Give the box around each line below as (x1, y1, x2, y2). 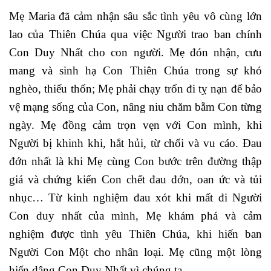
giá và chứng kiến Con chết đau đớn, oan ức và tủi (9, 172, 262, 186)
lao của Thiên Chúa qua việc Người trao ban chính (9, 27, 262, 41)
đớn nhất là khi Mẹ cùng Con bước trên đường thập (9, 154, 262, 168)
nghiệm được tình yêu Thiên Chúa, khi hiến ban (9, 227, 262, 240)
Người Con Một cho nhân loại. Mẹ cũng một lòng (9, 245, 262, 258)
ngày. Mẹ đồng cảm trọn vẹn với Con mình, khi (9, 118, 262, 131)
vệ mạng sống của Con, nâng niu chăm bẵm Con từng (9, 100, 262, 113)
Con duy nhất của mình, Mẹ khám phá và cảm (9, 209, 262, 222)
